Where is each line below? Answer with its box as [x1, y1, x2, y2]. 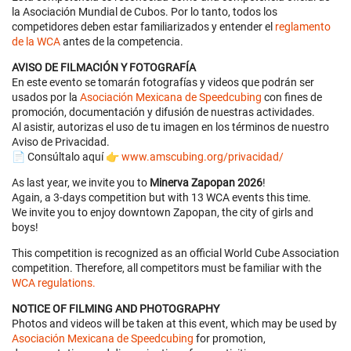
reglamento [275, 20, 331, 34]
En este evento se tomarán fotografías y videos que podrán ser [12, 76, 314, 89]
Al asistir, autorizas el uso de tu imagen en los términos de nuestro [12, 121, 329, 134]
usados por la [12, 91, 80, 104]
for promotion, [194, 332, 266, 346]
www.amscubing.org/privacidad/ [121, 150, 284, 164]
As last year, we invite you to [12, 176, 150, 190]
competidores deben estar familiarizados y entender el [12, 20, 275, 34]
